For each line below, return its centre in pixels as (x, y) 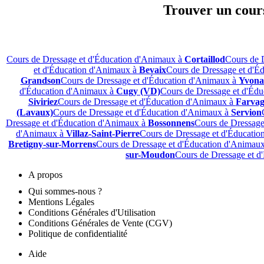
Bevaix (153, 70)
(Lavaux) (34, 112)
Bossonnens (171, 123)
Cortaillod (205, 59)
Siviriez (43, 101)
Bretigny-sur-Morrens (52, 144)
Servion (246, 112)
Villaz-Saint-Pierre (103, 133)
